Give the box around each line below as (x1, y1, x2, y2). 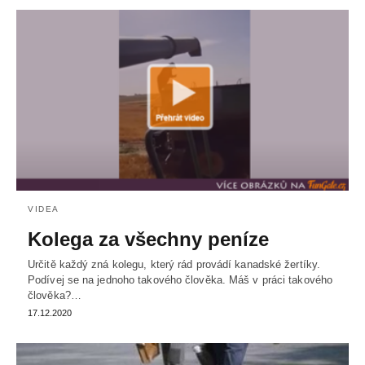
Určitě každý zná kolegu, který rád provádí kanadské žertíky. (28, 257, 321, 270)
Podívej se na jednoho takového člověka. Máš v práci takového (28, 273, 333, 286)
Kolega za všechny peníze (28, 227, 269, 250)
